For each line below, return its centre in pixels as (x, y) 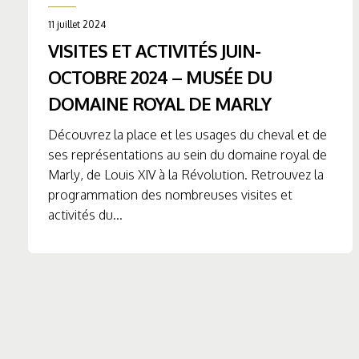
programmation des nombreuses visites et (170, 195)
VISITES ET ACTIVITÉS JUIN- (154, 51)
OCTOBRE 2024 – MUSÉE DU (160, 77)
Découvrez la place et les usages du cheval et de (188, 135)
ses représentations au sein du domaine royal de (188, 155)
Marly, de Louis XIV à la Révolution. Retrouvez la (186, 175)
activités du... (85, 215)
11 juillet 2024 (77, 25)
